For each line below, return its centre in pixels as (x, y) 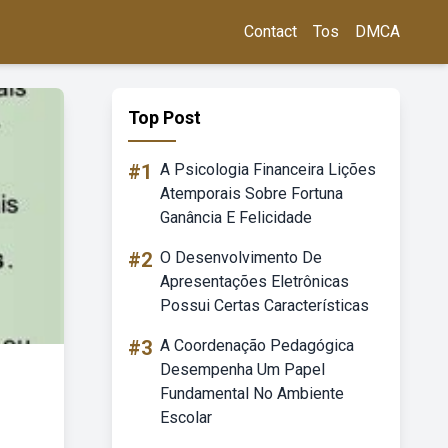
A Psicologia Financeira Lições (268, 169)
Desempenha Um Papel (242, 369)
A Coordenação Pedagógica (257, 345)
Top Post (164, 117)
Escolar (186, 417)
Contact (270, 31)
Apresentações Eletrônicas (254, 281)
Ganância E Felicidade (236, 217)
